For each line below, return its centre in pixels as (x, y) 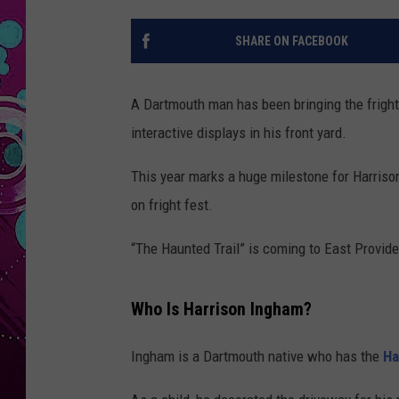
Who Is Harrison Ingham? (221, 309)
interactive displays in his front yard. (239, 133)
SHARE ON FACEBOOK (291, 41)
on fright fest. (172, 205)
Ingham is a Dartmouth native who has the (257, 356)
